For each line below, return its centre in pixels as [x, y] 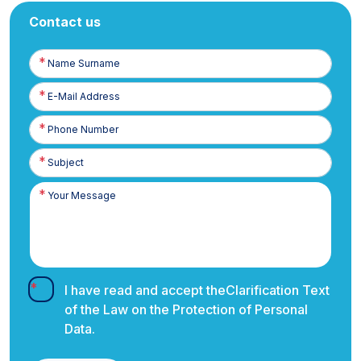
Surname [50, 70]
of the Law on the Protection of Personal [186, 309]
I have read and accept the [145, 290]
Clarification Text [278, 290]
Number [48, 136]
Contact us [65, 21]
